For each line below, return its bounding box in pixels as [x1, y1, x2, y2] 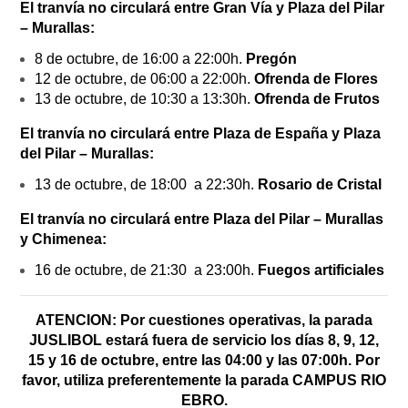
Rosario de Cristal [258, 176, 382, 192]
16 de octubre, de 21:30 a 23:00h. [35, 261, 258, 278]
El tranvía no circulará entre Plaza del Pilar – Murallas [20, 210, 383, 227]
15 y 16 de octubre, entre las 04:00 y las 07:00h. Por [28, 352, 380, 368]
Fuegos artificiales [258, 261, 384, 278]
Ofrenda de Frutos [254, 90, 380, 107]
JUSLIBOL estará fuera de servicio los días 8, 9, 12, [29, 331, 379, 348]
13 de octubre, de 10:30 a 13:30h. [35, 90, 254, 107]
